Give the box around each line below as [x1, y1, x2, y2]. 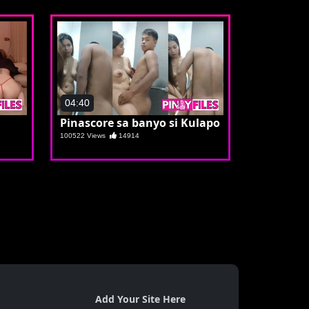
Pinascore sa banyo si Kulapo [60, 114, 220, 130]
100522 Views [60, 131, 110, 139]
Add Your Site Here [95, 292, 186, 306]
